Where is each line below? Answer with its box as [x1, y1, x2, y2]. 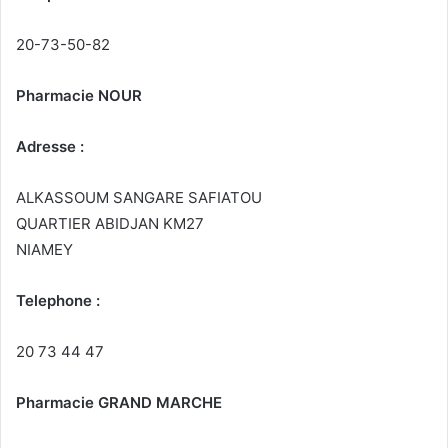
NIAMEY [16, 240, 73, 260]
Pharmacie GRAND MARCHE [16, 393, 222, 413]
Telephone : [16, 291, 100, 311]
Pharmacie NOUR [16, 86, 142, 106]
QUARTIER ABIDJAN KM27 [16, 214, 204, 234]
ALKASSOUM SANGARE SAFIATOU [16, 188, 262, 208]
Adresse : [16, 137, 84, 157]
